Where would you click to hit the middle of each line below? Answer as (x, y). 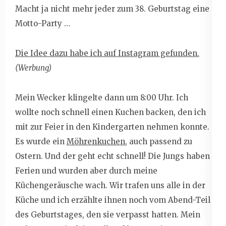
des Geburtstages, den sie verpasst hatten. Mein (108, 214)
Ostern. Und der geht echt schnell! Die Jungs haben (112, 156)
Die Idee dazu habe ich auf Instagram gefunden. (107, 53)
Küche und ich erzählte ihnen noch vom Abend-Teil (113, 200)
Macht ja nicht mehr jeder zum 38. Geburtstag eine (112, 9)
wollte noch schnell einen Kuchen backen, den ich (110, 112)
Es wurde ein (41, 141)
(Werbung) (33, 68)
